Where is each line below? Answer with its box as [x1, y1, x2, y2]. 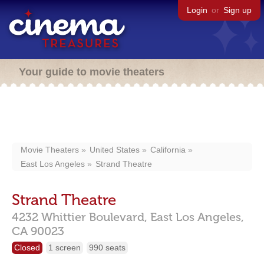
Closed [14, 243, 40, 252]
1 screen [48, 243, 81, 252]
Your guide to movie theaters [19, 66, 164, 78]
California [150, 145, 186, 154]
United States [90, 145, 140, 154]
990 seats [89, 243, 126, 252]
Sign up [223, 5, 252, 15]
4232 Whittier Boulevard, [12, 210, 147, 224]
